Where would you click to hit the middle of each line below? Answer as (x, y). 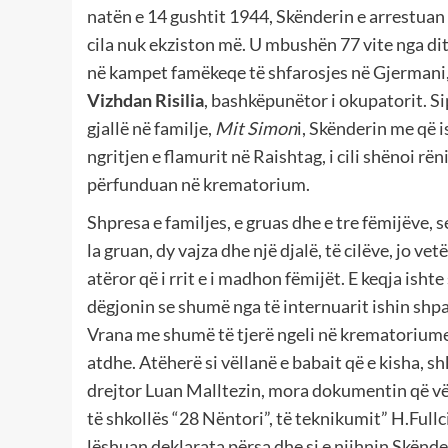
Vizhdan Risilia (145, 100)
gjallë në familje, (151, 128)
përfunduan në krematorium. (198, 184)
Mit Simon (256, 128)
